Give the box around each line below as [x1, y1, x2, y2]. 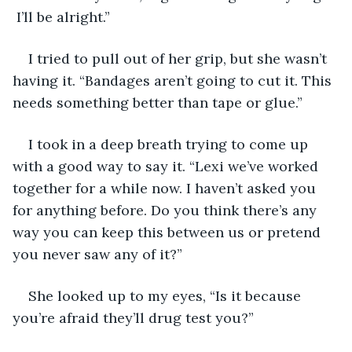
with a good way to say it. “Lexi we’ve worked [13, 156, 322, 175]
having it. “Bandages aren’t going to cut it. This [13, 71, 335, 90]
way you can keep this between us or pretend [13, 222, 324, 241]
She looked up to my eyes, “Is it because [28, 286, 305, 305]
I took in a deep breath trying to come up [28, 134, 312, 153]
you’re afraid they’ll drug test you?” [13, 308, 254, 327]
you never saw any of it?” [13, 244, 182, 263]
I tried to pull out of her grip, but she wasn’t [28, 49, 331, 68]
